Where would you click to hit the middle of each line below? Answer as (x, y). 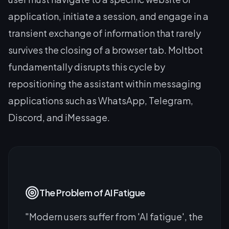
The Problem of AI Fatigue (92, 192)
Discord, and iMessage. (59, 117)
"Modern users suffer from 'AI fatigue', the (114, 216)
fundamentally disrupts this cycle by (87, 66)
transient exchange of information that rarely (105, 33)
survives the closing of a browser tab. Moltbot (106, 50)
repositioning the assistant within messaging (105, 83)
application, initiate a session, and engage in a (108, 16)
